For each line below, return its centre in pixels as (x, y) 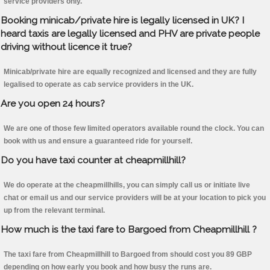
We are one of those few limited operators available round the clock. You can (134, 129)
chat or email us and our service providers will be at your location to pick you (135, 198)
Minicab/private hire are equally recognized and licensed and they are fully (130, 72)
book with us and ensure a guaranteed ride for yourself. (98, 141)
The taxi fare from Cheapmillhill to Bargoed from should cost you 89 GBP (128, 255)
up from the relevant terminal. (54, 211)
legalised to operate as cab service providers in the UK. (99, 85)
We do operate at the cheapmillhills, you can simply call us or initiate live (127, 185)
